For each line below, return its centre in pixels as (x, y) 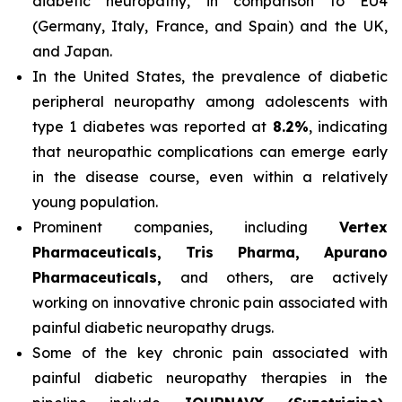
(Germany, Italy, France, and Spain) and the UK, (210, 26)
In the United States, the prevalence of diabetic (210, 76)
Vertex (363, 227)
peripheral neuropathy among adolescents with (210, 101)
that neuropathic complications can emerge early (210, 152)
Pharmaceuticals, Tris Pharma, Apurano (210, 252)
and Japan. (72, 51)
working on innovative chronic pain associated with (210, 302)
